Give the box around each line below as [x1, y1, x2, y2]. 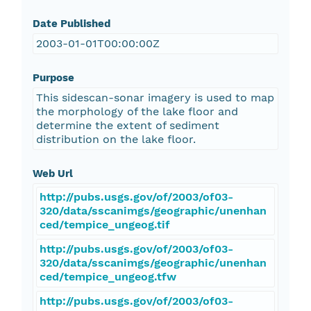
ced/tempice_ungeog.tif [39, 218, 170, 232]
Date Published [32, 17, 110, 31]
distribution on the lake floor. [35, 133, 196, 146]
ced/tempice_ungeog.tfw [39, 270, 176, 284]
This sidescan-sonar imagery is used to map [35, 91, 274, 105]
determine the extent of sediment [35, 119, 219, 133]
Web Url [32, 167, 73, 180]
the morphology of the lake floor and [35, 105, 238, 119]
